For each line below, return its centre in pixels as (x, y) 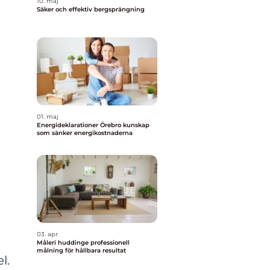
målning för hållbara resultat (81, 250)
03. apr (47, 234)
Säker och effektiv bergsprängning (91, 9)
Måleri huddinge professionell (64, 243)
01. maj (48, 117)
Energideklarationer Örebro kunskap (80, 125)
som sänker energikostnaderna (85, 133)
